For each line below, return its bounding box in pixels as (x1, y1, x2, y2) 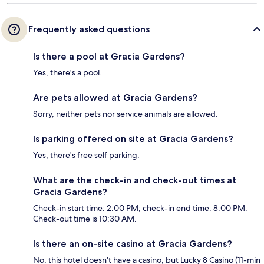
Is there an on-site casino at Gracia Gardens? (33, 238, 232, 250)
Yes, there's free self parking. (33, 150, 140, 161)
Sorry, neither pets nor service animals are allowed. (33, 108, 218, 120)
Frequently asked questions (28, 24, 150, 35)
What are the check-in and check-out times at (33, 174, 236, 186)
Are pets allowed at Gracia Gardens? (33, 92, 197, 104)
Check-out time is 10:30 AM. (33, 213, 137, 225)
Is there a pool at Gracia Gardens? (33, 51, 185, 62)
